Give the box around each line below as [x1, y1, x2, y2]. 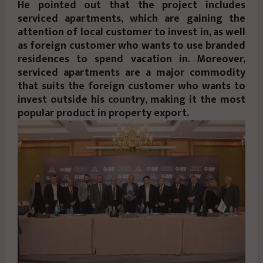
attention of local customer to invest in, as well [18, 23, 245, 42]
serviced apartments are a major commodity [18, 64, 245, 82]
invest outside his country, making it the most [18, 91, 245, 109]
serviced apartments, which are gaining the [18, 10, 245, 28]
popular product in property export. [18, 104, 189, 123]
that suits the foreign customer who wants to [18, 77, 245, 96]
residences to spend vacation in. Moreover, [18, 50, 245, 69]
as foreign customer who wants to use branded [18, 37, 245, 55]
